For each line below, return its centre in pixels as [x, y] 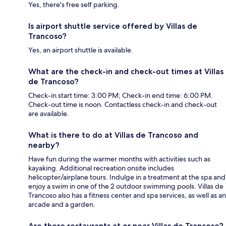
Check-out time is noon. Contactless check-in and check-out [123, 104]
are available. [49, 113]
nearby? [44, 145]
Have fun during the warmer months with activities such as [119, 159]
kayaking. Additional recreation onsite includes [101, 168]
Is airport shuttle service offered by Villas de [113, 26]
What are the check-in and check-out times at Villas [126, 71]
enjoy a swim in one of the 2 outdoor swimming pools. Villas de [126, 186]
